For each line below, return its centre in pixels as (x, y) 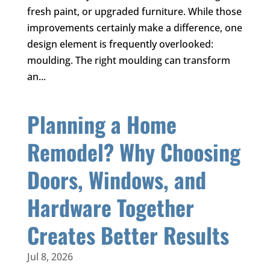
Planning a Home (102, 124)
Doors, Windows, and (116, 180)
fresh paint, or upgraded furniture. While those (134, 12)
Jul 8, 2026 (50, 257)
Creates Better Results (128, 235)
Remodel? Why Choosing (133, 152)
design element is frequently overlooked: (120, 44)
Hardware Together (110, 207)
